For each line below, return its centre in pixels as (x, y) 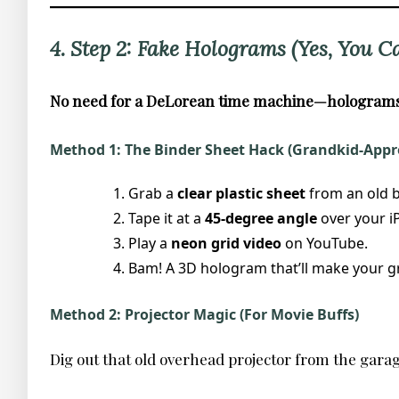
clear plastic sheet (241, 194)
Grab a (153, 194)
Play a (150, 244)
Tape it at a (167, 219)
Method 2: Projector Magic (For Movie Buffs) (204, 315)
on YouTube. (325, 244)
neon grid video (226, 244)
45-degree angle (261, 219)
